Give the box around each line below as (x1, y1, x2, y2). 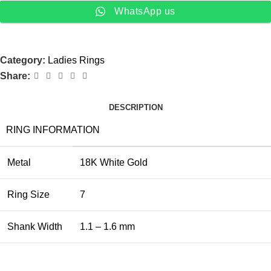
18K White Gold (80, 157, 148, 168)
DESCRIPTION (108, 102, 163, 112)
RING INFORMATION (6, 124, 100, 135)
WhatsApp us (114, 5, 175, 16)
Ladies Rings (48, 54, 105, 65)
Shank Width (7, 221, 62, 232)
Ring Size (7, 189, 50, 200)
